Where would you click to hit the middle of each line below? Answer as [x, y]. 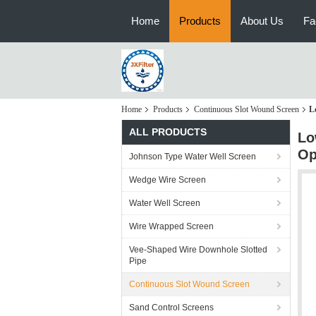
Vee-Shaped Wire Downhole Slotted [198, 250]
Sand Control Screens [171, 308]
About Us [262, 21]
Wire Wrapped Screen [171, 226]
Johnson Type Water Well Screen [193, 157]
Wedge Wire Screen [168, 180]
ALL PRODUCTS [168, 132]
